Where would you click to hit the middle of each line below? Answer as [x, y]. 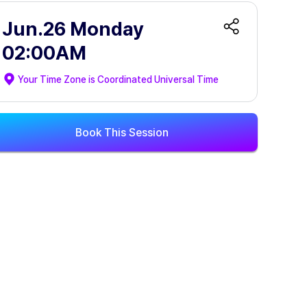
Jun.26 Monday [73, 29]
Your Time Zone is [58, 79]
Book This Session [122, 132]
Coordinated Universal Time [158, 79]
